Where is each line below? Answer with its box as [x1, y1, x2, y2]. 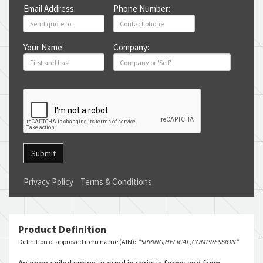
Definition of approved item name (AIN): [18, 237, 137, 246]
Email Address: [23, 3, 76, 14]
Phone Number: [113, 3, 171, 14]
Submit [31, 148, 56, 159]
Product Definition [18, 222, 106, 236]
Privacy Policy [23, 176, 73, 187]
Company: [113, 42, 150, 53]
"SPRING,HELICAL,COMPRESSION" [137, 237, 238, 246]
